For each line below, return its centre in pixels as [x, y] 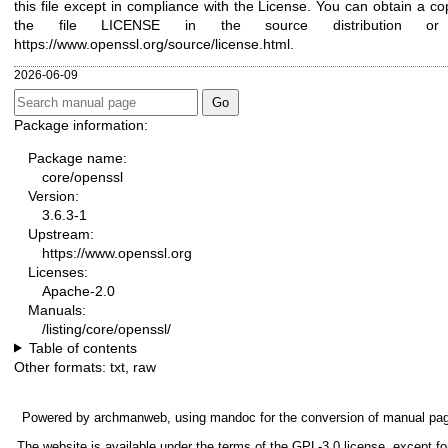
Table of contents [82, 347]
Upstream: [61, 233]
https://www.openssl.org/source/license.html [152, 44]
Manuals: [57, 309]
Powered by [58, 417]
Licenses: [58, 271]
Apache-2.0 [78, 290]
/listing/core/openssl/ [106, 328]
